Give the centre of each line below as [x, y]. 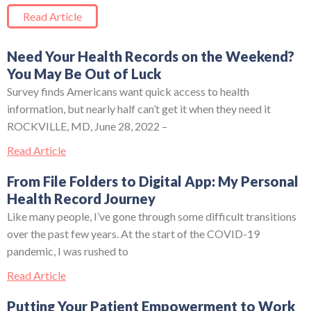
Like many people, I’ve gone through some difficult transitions [152, 216]
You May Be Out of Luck [84, 73]
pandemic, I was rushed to [68, 251]
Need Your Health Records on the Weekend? [151, 56]
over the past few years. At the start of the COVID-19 [133, 233]
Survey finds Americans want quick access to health [128, 91]
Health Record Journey [81, 198]
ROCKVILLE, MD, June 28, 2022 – [87, 126]
